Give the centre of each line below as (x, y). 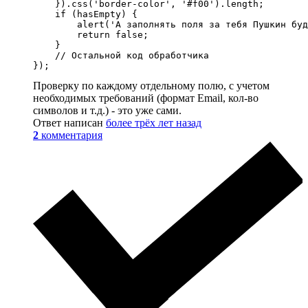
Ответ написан (69, 122)
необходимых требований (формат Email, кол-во (146, 98)
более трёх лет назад (154, 122)
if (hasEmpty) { (85, 14)
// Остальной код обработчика (121, 55)
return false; (91, 34)
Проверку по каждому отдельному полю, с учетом (151, 85)
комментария (72, 135)
